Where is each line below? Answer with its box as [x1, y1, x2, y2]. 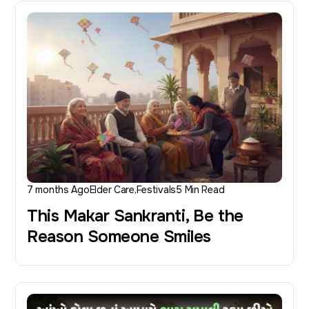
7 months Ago [27, 183, 90, 197]
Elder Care [89, 183, 134, 197]
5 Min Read [176, 183, 225, 197]
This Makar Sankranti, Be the [27, 206, 243, 227]
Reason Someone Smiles [27, 226, 211, 248]
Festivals [136, 183, 177, 197]
